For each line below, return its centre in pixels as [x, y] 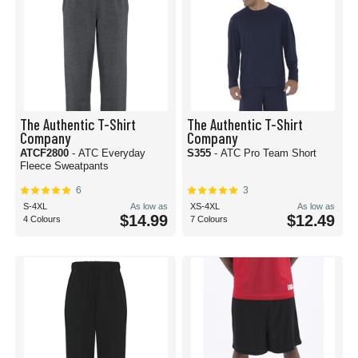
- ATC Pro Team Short [265, 153]
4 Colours [42, 219]
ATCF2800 [46, 153]
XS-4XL [205, 206]
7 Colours [209, 219]
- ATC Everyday [109, 153]
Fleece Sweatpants [64, 166]
